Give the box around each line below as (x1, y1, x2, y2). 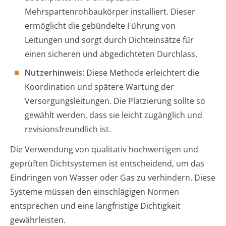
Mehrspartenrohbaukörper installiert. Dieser (25, 6, 195, 18)
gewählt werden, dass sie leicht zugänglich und (25, 109, 202, 121)
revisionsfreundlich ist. (25, 124, 111, 135)
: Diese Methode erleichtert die (82, 67, 199, 79)
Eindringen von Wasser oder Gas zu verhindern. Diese (10, 172, 215, 184)
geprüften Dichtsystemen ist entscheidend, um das (10, 158, 204, 169)
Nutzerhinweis (25, 67, 82, 79)
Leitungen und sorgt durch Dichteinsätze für (25, 34, 194, 46)
